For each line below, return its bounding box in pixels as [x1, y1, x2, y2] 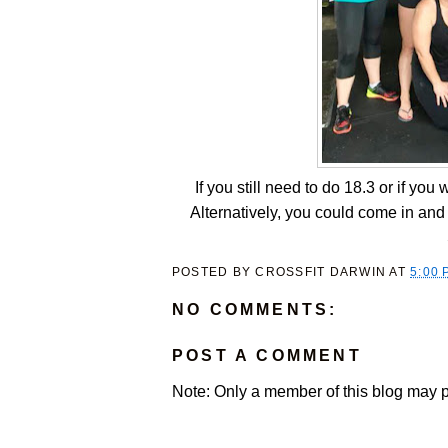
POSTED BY [172, 264, 256, 279]
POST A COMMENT [172, 347, 362, 365]
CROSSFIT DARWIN [255, 264, 387, 279]
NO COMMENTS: [172, 301, 338, 319]
